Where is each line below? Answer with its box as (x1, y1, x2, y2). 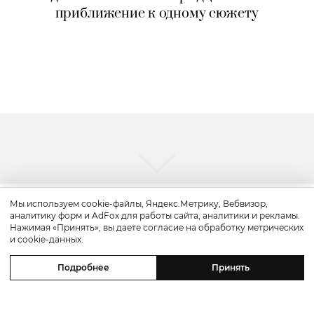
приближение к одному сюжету (55, 5, 259, 23)
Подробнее (57, 262, 109, 273)
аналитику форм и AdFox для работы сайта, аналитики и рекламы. (10, 210, 300, 221)
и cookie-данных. (10, 234, 83, 245)
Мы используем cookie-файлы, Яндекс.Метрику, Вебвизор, (10, 198, 268, 209)
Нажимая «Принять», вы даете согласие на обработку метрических (10, 222, 303, 233)
